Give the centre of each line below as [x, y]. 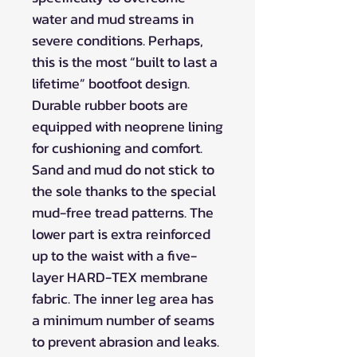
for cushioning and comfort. [117, 147]
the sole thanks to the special [124, 190]
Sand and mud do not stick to [123, 169]
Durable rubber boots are [110, 104]
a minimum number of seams [123, 320]
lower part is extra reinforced [121, 233]
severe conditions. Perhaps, [118, 40]
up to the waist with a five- [114, 255]
